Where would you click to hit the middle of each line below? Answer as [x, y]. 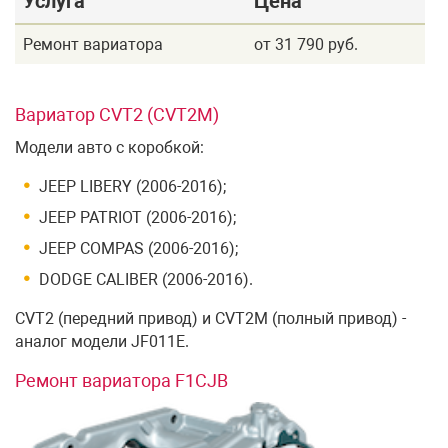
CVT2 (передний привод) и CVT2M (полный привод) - [210, 319]
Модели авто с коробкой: [109, 148]
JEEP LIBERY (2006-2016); [132, 187]
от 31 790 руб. [306, 45]
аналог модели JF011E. [102, 342]
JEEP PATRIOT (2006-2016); [137, 218]
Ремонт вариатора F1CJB [121, 381]
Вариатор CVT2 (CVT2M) [117, 115]
